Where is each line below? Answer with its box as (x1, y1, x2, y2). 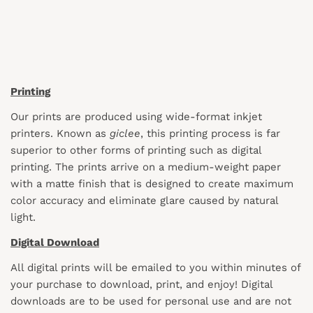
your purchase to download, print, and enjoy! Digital (10, 277, 272, 291)
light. (10, 210, 39, 224)
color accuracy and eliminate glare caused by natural (10, 194, 278, 207)
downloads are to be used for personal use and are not (10, 294, 291, 307)
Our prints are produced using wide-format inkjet (10, 110, 262, 123)
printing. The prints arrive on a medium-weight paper (10, 160, 281, 173)
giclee (110, 126, 140, 140)
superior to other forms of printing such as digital (10, 143, 261, 156)
